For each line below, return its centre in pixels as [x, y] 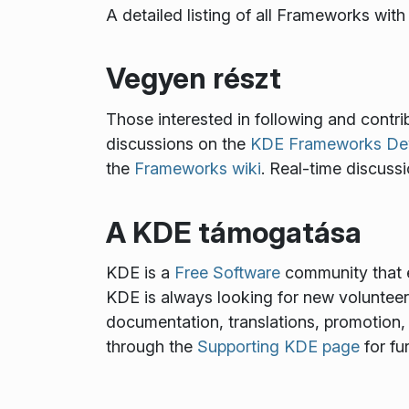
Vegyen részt [193, 79]
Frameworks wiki [197, 168]
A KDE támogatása [233, 232]
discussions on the [178, 143]
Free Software [227, 273]
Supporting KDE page [278, 347]
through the [151, 347]
